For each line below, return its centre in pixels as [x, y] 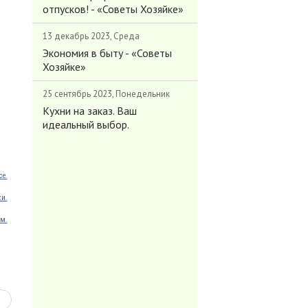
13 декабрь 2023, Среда [91, 36]
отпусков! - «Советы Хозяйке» [113, 9]
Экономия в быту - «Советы [107, 53]
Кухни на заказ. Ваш [89, 111]
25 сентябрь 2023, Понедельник [106, 94]
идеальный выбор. [86, 124]
